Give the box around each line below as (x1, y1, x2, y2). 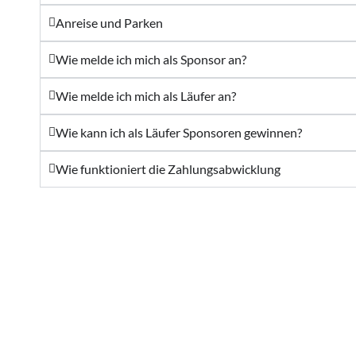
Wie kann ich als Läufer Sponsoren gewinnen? (56, 124, 302, 140)
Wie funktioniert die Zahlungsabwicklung (56, 161, 281, 176)
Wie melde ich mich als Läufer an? (56, 87, 236, 103)
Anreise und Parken (56, 14, 163, 30)
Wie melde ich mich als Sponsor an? (56, 51, 246, 67)
